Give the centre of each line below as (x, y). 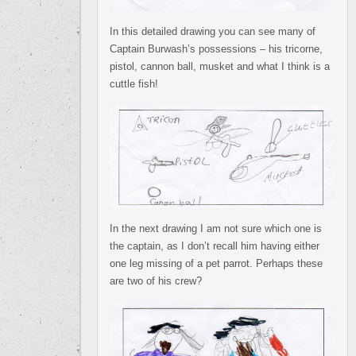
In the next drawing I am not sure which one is (216, 228)
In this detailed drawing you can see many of (213, 31)
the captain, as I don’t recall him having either (215, 246)
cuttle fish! (134, 83)
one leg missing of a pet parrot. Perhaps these (216, 263)
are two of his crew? (156, 281)
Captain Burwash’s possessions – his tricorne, (216, 48)
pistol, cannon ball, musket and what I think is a (220, 66)
